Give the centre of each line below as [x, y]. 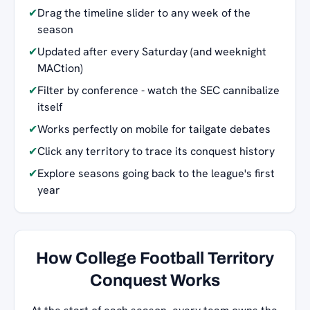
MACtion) [60, 68]
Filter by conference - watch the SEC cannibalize [158, 90]
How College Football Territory [155, 258]
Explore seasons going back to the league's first [156, 173]
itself [50, 107]
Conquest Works [155, 280]
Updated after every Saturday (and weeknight [152, 51]
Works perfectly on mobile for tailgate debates [154, 129]
